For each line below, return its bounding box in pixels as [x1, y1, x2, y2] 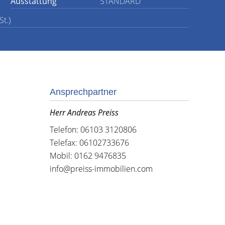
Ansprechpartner [49, 87, 117, 97]
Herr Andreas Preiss [49, 107, 119, 118]
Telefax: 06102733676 [49, 137, 129, 148]
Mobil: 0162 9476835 [49, 150, 126, 161]
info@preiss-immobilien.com [49, 163, 153, 174]
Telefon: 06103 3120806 [49, 124, 137, 135]
